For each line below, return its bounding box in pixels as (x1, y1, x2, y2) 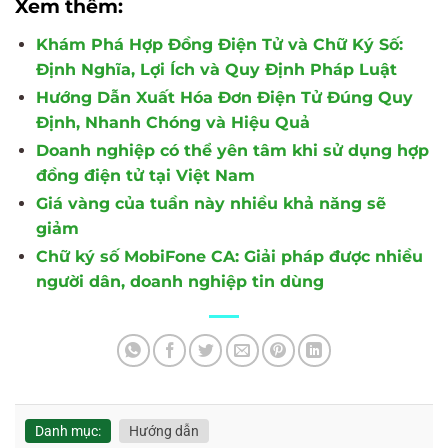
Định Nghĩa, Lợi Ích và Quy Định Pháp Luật (35, 60, 397, 80)
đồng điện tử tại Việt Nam (35, 166, 255, 186)
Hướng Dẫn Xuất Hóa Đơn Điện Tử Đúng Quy (35, 88, 413, 108)
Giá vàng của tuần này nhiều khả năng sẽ (35, 194, 386, 214)
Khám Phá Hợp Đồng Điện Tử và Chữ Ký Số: (35, 35, 403, 55)
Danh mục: (35, 422, 101, 439)
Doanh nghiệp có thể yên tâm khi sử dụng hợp (35, 141, 429, 161)
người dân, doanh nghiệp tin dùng (35, 272, 324, 292)
